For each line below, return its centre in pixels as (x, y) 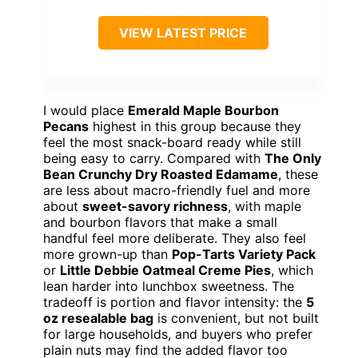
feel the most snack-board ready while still (172, 143)
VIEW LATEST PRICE (183, 33)
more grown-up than (107, 255)
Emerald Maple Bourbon (203, 111)
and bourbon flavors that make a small (160, 223)
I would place (86, 111)
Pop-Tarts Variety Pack (244, 255)
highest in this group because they (195, 127)
